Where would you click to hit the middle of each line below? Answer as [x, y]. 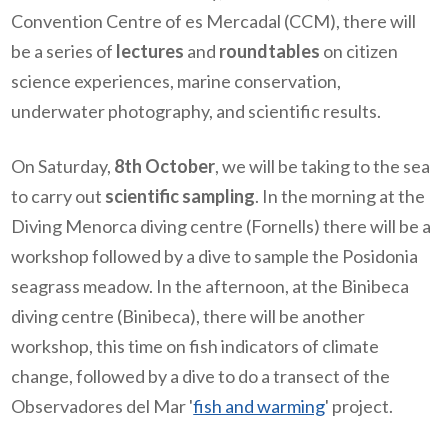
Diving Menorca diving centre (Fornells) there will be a [221, 226]
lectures [150, 50]
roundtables [270, 50]
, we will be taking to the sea [323, 166]
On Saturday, [63, 166]
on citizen [359, 50]
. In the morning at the [340, 196]
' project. [359, 406]
